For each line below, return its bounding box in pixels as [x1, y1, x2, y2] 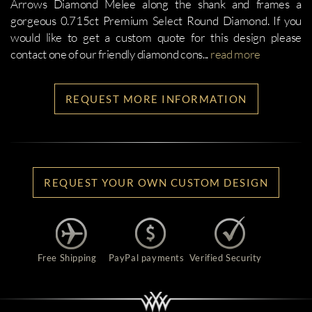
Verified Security [189, 252, 263, 263]
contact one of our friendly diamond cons [10, 47, 203, 61]
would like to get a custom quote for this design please [10, 30, 302, 45]
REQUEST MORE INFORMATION [65, 93, 247, 105]
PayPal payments [108, 252, 185, 263]
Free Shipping [37, 252, 97, 263]
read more [210, 47, 261, 61]
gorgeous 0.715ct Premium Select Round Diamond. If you [10, 13, 302, 28]
